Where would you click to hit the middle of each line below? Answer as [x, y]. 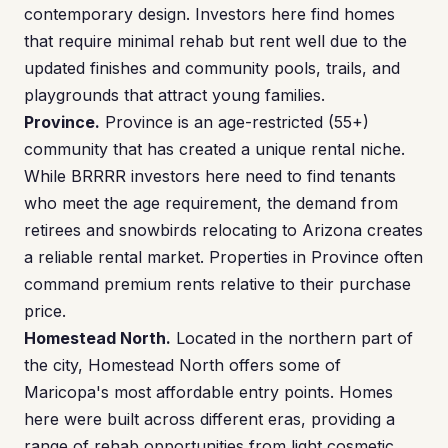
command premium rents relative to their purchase [217, 284]
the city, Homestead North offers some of [182, 365]
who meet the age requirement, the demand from [211, 203]
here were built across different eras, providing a [209, 419]
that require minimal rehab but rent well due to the [215, 41]
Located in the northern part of [292, 338]
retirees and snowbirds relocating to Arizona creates [223, 230]
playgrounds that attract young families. [174, 95]
